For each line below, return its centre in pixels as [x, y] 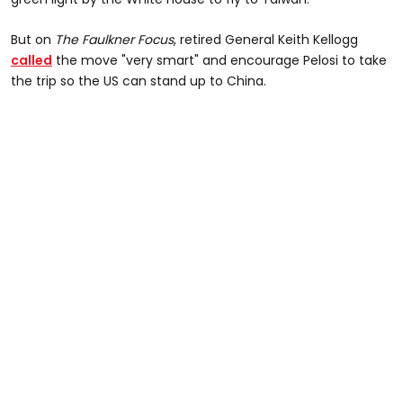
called [31, 60]
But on [33, 39]
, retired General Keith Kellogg [266, 39]
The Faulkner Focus [114, 39]
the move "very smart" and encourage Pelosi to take [219, 60]
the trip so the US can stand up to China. [139, 81]
